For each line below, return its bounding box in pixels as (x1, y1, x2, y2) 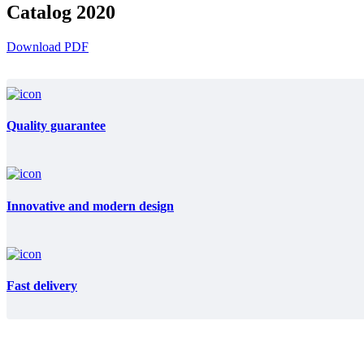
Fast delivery (6, 279, 77, 293)
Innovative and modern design (6, 198, 174, 213)
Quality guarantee (6, 119, 106, 133)
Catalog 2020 (6, 2, 115, 24)
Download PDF (6, 39, 89, 54)
